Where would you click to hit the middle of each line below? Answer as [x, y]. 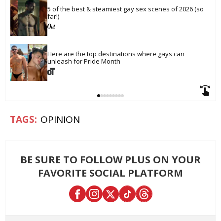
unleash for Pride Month [84, 61]
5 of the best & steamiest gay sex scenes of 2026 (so [126, 9]
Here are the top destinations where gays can [117, 54]
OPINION [60, 120]
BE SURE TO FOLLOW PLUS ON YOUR [110, 160]
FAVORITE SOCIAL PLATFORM [110, 173]
